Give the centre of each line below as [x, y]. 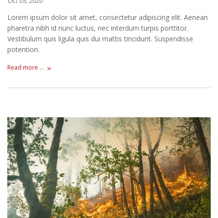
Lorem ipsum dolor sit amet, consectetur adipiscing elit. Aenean [108, 18]
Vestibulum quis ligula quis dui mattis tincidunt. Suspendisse [100, 39]
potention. [23, 50]
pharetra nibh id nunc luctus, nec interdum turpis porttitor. [98, 28]
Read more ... [26, 67]
